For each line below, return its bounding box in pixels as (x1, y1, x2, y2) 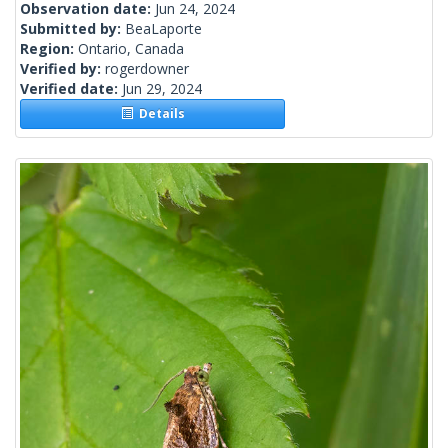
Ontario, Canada (78, 39, 184, 59)
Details (132, 105, 185, 123)
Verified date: (20, 79, 122, 99)
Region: (20, 39, 78, 59)
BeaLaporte (125, 19, 202, 39)
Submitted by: (20, 19, 125, 39)
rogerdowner (105, 59, 189, 79)
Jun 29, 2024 (122, 79, 202, 99)
